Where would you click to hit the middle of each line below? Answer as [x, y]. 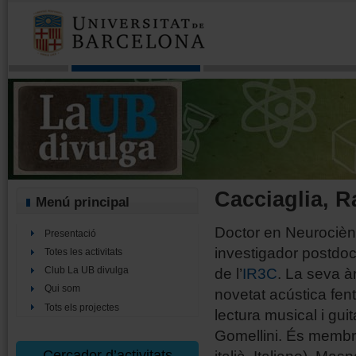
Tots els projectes [81, 307]
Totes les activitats [83, 252]
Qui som [62, 289]
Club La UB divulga [86, 271]
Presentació [70, 233]
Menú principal [83, 202]
